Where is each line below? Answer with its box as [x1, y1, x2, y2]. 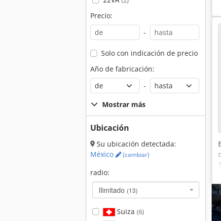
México [90, 149, 115, 159]
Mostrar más [102, 100, 146, 109]
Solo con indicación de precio [101, 48, 198, 58]
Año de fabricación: [90, 64, 154, 74]
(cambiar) [121, 150, 149, 159]
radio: [90, 168, 110, 177]
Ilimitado [99, 185, 127, 195]
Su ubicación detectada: [95, 139, 176, 148]
